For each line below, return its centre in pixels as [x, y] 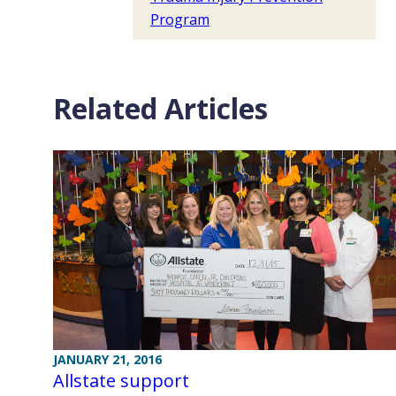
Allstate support [121, 381]
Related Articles [160, 108]
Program [180, 19]
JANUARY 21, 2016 [107, 360]
